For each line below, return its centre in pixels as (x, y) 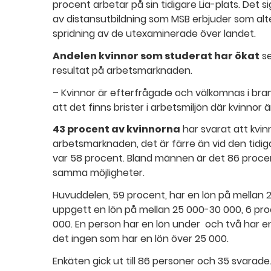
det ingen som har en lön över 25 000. (141, 239)
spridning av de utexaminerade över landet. (154, 33)
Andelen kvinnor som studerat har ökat (156, 56)
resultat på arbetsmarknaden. (122, 70)
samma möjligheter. (99, 173)
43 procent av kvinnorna (116, 129)
